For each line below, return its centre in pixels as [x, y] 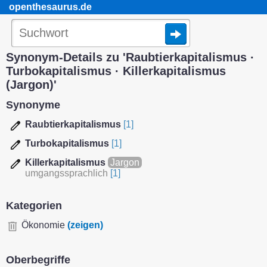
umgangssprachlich [66, 173]
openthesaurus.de [50, 7]
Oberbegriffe [38, 260]
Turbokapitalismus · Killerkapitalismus [116, 71]
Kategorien [34, 206]
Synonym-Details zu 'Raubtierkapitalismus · [130, 57]
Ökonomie [43, 225]
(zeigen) [85, 225]
